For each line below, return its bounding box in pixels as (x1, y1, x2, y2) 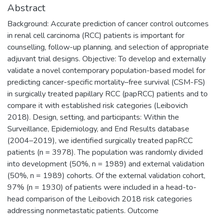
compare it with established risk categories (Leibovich (7, 100, 188, 111)
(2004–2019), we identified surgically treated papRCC (7, 135, 193, 146)
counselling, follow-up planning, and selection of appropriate (7, 41, 209, 53)
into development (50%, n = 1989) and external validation (7, 158, 204, 169)
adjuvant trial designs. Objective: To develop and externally (7, 53, 206, 64)
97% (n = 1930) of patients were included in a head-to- (7, 182, 197, 193)
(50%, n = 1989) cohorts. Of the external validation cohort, (7, 170, 205, 181)
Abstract (7, 1, 45, 15)
